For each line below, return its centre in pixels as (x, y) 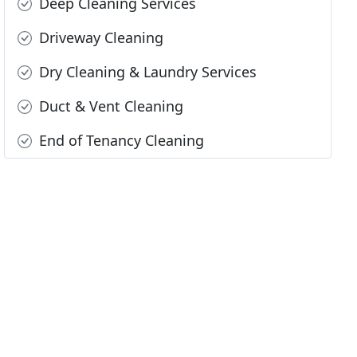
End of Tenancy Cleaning (120, 141)
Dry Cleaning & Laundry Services (146, 72)
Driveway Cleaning (100, 38)
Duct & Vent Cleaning (110, 106)
